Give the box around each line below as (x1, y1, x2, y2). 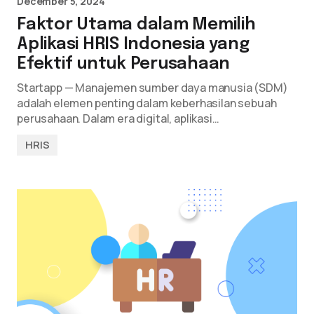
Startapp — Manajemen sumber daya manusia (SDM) (17, 80, 288, 95)
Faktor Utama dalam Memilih (17, 16, 256, 34)
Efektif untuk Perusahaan (17, 55, 231, 73)
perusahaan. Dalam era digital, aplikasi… (17, 111, 219, 126)
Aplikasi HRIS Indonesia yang (17, 36, 250, 53)
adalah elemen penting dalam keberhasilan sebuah (17, 95, 277, 111)
